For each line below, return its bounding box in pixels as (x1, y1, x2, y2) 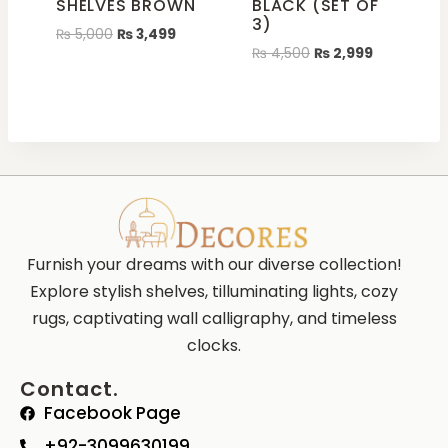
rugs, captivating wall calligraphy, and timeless (31, 307, 397, 330)
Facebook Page (43, 401, 181, 425)
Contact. (20, 375, 119, 403)
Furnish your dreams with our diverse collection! (26, 253, 402, 276)
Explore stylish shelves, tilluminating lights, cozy (30, 280, 398, 303)
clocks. (187, 334, 241, 357)
